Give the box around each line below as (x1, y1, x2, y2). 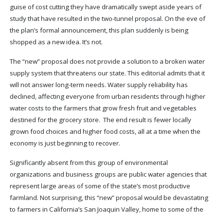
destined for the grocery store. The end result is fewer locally (10, 115, 191, 124)
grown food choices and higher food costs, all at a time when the (10, 127, 200, 136)
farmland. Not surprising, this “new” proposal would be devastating (10, 193, 208, 202)
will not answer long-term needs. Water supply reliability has (10, 80, 188, 89)
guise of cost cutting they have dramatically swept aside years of (10, 2, 201, 11)
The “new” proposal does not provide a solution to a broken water (10, 56, 205, 66)
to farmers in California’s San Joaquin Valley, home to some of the (10, 204, 203, 214)
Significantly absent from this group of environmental (10, 158, 168, 167)
